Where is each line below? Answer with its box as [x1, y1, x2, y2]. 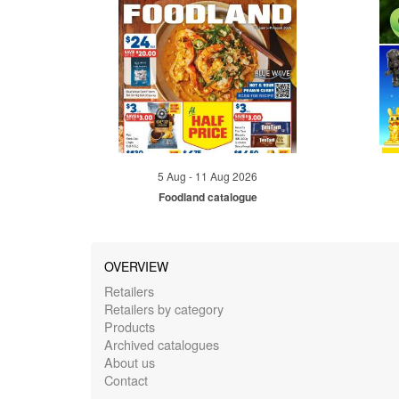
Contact [104, 370, 148, 390]
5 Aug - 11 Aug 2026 [158, 167, 258, 183]
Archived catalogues [104, 335, 219, 354]
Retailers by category [104, 299, 224, 319]
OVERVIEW [104, 257, 168, 276]
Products [104, 317, 155, 337]
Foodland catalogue [158, 189, 257, 206]
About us [104, 353, 155, 372]
